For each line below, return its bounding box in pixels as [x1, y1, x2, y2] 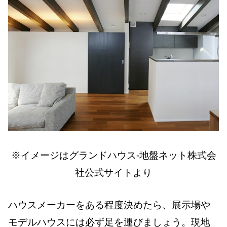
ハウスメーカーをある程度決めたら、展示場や [8, 200, 210, 211]
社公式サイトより [75, 167, 152, 178]
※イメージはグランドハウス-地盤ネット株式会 [11, 149, 216, 161]
